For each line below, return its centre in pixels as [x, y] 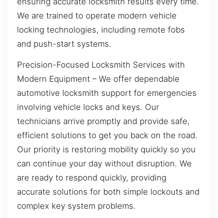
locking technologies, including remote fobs [101, 29]
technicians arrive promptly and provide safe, [103, 121]
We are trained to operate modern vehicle [97, 15]
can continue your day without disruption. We [104, 164]
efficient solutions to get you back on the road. [107, 136]
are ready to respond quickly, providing [92, 178]
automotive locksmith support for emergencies [107, 93]
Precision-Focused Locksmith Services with [101, 65]
